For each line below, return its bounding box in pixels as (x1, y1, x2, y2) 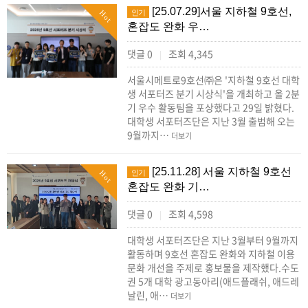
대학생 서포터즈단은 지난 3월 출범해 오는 (127, 114, 295, 128)
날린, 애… (127, 288, 170, 302)
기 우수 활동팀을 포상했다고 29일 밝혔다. (127, 100, 294, 114)
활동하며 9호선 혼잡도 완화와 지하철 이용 (127, 247, 295, 261)
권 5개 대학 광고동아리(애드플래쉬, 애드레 (127, 274, 299, 288)
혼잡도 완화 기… (127, 181, 210, 192)
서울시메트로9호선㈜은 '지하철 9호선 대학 (127, 73, 300, 87)
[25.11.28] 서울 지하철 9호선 (149, 166, 291, 177)
